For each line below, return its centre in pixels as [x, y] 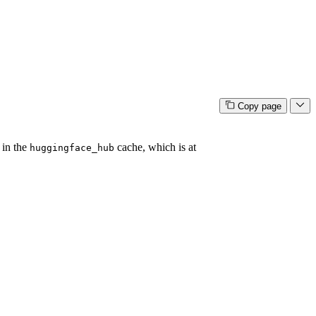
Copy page [259, 107]
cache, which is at [155, 147]
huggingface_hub [72, 148]
